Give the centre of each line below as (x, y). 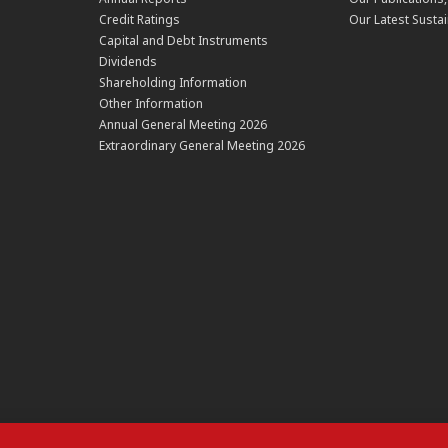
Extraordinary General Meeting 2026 (202, 146)
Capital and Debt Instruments (184, 41)
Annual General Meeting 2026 (183, 125)
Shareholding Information (173, 83)
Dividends (128, 62)
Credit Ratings (140, 20)
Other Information (151, 104)
